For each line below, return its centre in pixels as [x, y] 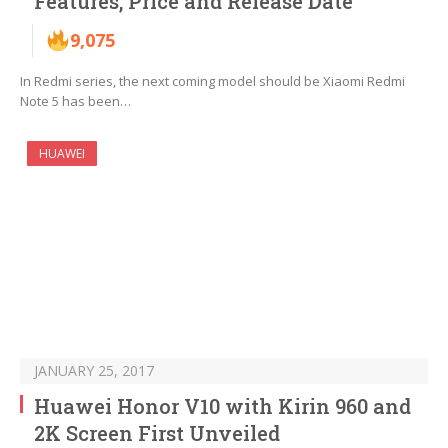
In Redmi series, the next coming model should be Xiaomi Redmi [212, 81]
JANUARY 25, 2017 [94, 371]
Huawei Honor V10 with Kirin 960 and [222, 406]
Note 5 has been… [75, 101]
